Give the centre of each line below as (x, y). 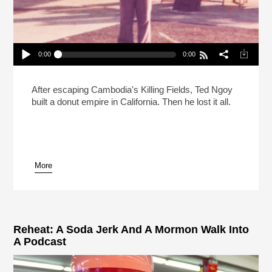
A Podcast (40, 242)
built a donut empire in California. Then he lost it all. (131, 102)
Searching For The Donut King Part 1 (82, 77)
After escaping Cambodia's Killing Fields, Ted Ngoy (132, 90)
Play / (24, 88)
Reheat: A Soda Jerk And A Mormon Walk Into (131, 230)
